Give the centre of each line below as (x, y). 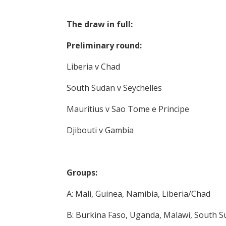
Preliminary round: (104, 45)
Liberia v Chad (93, 67)
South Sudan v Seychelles (114, 88)
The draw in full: (100, 24)
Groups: (82, 173)
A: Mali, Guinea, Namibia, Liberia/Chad (138, 194)
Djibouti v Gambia (100, 130)
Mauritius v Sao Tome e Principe (128, 109)
